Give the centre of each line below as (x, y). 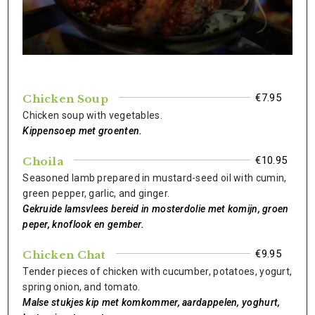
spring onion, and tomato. (82, 287)
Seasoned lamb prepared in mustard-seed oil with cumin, (155, 178)
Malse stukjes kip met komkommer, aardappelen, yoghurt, (152, 302)
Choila (43, 161)
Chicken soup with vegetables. (92, 115)
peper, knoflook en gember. (84, 224)
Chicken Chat (64, 255)
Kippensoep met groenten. (83, 131)
